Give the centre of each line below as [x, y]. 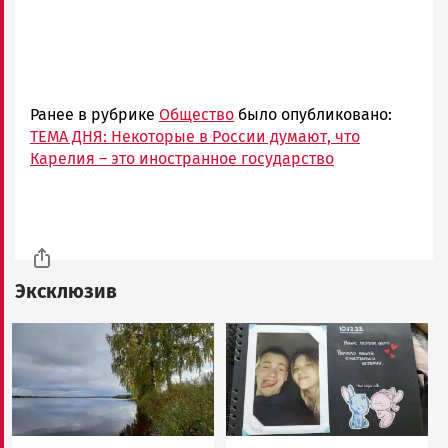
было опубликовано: [313, 114]
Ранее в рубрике [94, 114]
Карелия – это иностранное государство [182, 158]
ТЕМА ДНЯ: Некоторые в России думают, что [195, 136]
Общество [196, 114]
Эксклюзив [66, 291]
